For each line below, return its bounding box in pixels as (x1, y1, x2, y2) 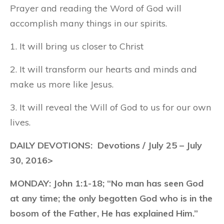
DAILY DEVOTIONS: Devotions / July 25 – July (10, 139, 202, 151)
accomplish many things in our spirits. (10, 17, 167, 29)
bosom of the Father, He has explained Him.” (10, 207, 198, 219)
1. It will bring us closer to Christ (10, 40, 143, 52)
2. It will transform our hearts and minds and (10, 63, 197, 75)
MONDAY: (10, 177, 53, 189)
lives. (10, 116, 30, 128)
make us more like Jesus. (10, 78, 113, 90)
